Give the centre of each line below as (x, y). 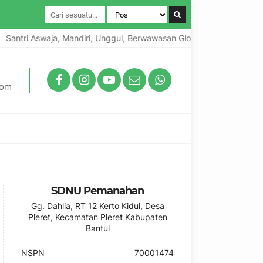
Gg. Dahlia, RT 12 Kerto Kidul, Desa (97, 206)
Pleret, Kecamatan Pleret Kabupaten (97, 217)
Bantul (97, 228)
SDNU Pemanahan (97, 191)
